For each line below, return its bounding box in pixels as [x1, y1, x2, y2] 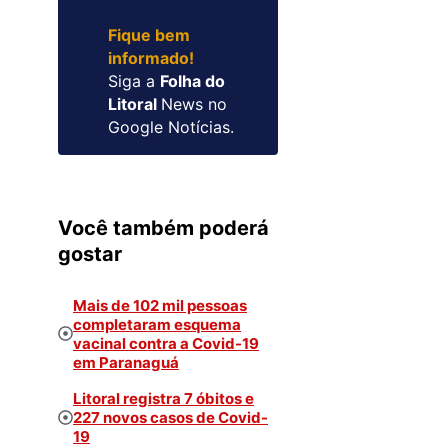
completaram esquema [73, 314, 241, 334]
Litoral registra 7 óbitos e [73, 389, 254, 409]
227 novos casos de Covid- [73, 408, 268, 428]
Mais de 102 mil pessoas [73, 295, 247, 315]
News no [161, 93, 228, 114]
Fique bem [108, 24, 191, 45]
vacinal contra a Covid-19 [73, 333, 259, 353]
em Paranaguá [73, 352, 179, 372]
